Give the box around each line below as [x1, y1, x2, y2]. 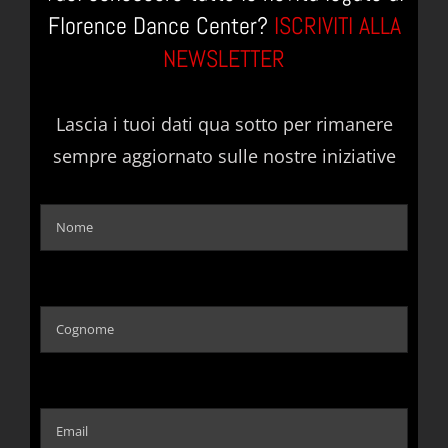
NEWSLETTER [163, 43, 285, 74]
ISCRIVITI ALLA [273, 10, 401, 41]
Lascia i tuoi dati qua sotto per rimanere [55, 111, 393, 136]
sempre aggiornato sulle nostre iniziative [52, 143, 396, 168]
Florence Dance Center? [47, 10, 274, 41]
